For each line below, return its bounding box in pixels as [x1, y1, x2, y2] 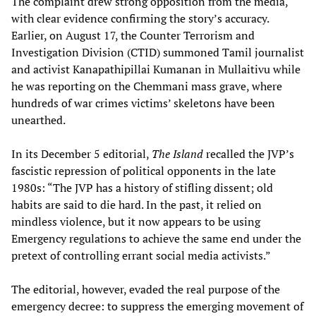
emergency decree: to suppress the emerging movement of [11, 298, 303, 314]
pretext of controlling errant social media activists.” [11, 247, 271, 263]
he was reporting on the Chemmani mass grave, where [11, 78, 282, 94]
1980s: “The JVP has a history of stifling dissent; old [11, 179, 273, 195]
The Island [152, 145, 203, 162]
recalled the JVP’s [203, 145, 294, 162]
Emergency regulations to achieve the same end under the [11, 230, 301, 246]
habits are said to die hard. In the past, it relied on [11, 196, 262, 212]
